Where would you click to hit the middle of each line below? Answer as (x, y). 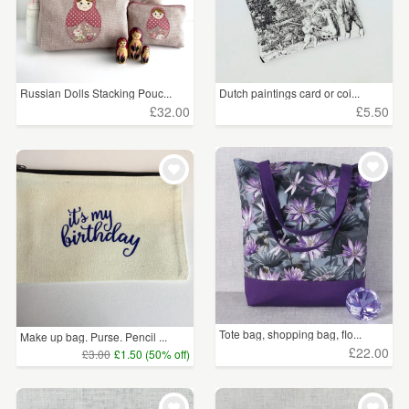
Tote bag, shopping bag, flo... (291, 334)
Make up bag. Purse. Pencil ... (94, 337)
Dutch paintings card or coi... (290, 93)
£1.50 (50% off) (152, 353)
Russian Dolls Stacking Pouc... (96, 93)
